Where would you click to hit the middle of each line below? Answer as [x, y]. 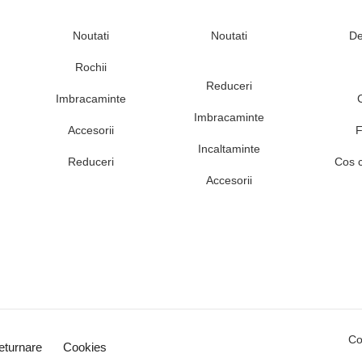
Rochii [90, 67]
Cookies [84, 347]
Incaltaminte [229, 149]
